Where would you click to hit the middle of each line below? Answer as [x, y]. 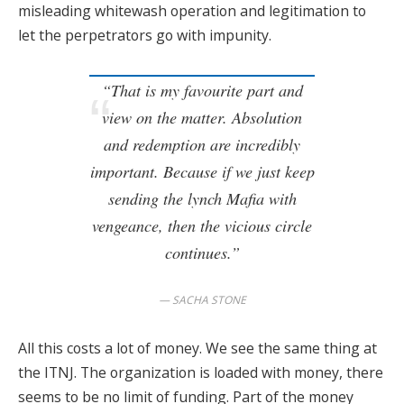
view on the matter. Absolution [202, 118]
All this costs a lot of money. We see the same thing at [197, 349]
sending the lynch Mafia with [202, 199]
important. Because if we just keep [202, 172]
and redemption [155, 145]
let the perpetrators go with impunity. [145, 36]
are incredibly [255, 145]
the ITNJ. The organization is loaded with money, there [201, 373]
